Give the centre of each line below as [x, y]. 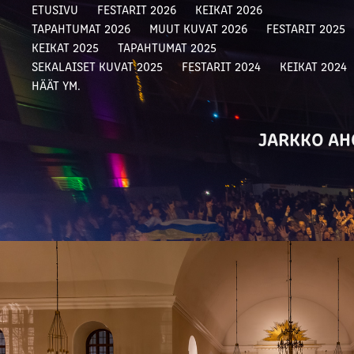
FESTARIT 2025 [306, 28]
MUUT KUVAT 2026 [199, 28]
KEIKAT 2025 [66, 47]
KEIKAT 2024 [314, 66]
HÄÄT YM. [56, 85]
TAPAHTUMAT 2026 [81, 28]
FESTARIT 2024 [222, 66]
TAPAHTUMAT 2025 [168, 47]
